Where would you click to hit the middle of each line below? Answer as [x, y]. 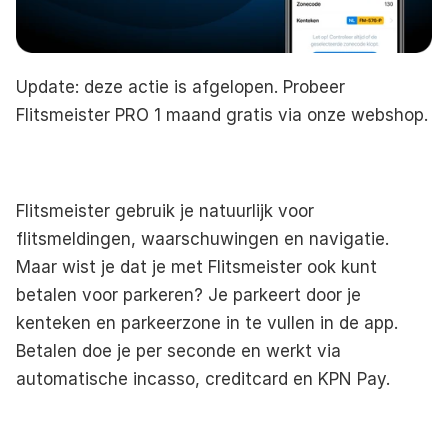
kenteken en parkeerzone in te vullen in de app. [207, 322]
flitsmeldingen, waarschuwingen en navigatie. [202, 238]
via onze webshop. [350, 114]
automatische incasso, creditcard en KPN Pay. [203, 378]
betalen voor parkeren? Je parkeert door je [188, 294]
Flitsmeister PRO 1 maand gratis [144, 114]
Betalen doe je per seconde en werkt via [178, 350]
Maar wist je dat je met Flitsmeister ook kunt [196, 266]
